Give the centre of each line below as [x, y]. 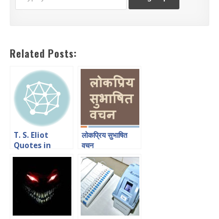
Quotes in [32, 145]
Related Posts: [43, 53]
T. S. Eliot [31, 135]
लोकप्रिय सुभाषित [104, 135]
